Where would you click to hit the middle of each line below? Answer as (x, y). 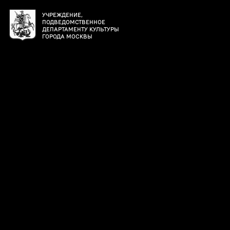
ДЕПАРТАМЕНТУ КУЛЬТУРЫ (81, 29)
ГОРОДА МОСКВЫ (67, 36)
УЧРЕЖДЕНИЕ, (62, 14)
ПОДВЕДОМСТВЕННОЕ (74, 22)
